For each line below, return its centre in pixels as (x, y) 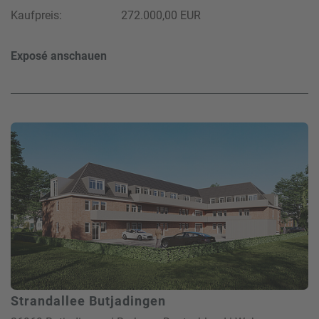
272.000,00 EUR (161, 15)
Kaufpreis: (36, 15)
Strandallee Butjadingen (88, 300)
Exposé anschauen (59, 56)
